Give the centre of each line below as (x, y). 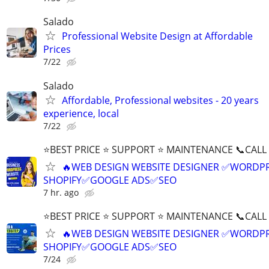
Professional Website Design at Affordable (157, 36)
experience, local (81, 113)
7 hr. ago (61, 192)
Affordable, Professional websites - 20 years (160, 100)
